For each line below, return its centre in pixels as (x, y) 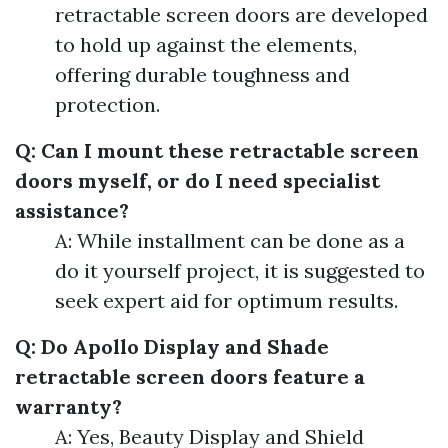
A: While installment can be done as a (230, 240)
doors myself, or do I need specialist (197, 180)
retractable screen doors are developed (241, 14)
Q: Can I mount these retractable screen (217, 150)
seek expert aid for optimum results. (226, 300)
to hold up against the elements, (206, 44)
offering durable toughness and (202, 74)
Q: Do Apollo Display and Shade (172, 346)
